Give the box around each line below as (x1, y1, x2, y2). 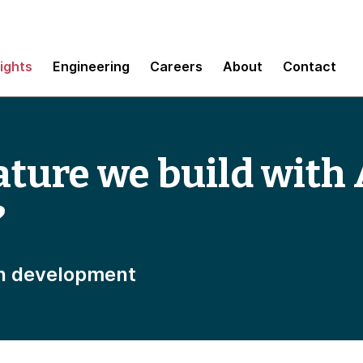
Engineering (53, 58, 130, 75)
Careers (150, 58, 203, 75)
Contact (283, 58, 336, 75)
